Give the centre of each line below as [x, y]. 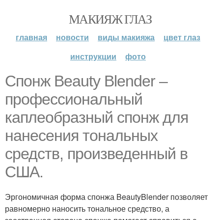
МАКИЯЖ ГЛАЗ [110, 19]
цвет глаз [182, 37]
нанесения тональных [81, 136]
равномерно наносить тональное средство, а [87, 208]
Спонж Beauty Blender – [86, 81]
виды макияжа [126, 37]
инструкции [93, 56]
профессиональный [74, 99]
